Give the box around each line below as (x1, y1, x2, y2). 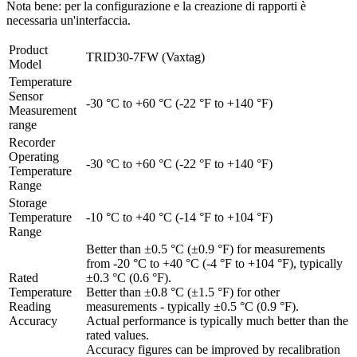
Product (9, 43, 48, 57)
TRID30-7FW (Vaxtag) (86, 50, 205, 65)
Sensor (9, 89, 43, 104)
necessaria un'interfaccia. (6, 14, 131, 28)
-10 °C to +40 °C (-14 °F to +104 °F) (86, 210, 273, 225)
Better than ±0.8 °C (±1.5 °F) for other (86, 285, 280, 300)
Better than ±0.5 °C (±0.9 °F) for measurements (86, 242, 325, 257)
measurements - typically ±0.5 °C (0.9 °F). (86, 300, 299, 314)
